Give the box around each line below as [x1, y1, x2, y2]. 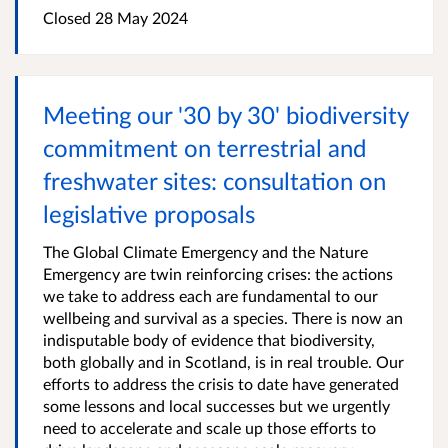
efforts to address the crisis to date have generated [43, 374, 399, 393]
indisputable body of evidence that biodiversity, [43, 330, 375, 349]
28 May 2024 [91, 8, 188, 27]
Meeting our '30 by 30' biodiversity [43, 100, 408, 129]
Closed [43, 8, 91, 27]
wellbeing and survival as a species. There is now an [43, 308, 403, 327]
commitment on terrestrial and [43, 133, 366, 162]
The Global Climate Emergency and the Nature [43, 242, 368, 261]
